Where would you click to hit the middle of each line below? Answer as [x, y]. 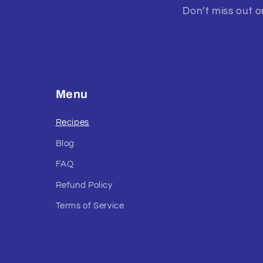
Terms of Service [90, 206]
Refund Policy [84, 185]
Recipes [72, 123]
